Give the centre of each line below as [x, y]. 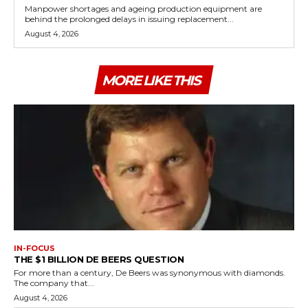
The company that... [54, 283]
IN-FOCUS [34, 249]
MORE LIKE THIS [151, 80]
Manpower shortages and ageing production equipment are [143, 8]
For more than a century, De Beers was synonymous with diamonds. [150, 273]
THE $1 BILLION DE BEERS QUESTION [99, 260]
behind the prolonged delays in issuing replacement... [129, 19]
